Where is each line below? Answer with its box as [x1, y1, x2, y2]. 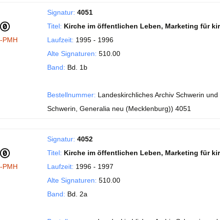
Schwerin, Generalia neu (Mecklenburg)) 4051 [47, 105, 191, 112]
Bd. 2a [65, 190, 87, 198]
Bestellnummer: [47, 91, 96, 99]
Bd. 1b [65, 63, 87, 71]
